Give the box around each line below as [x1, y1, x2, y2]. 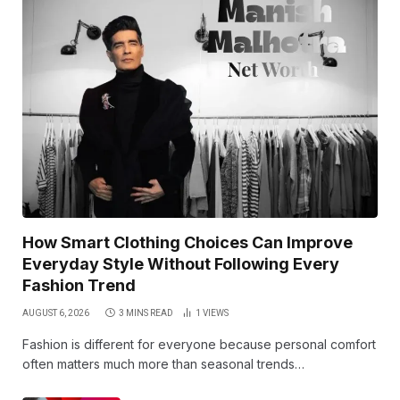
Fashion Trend [22, 275, 136, 295]
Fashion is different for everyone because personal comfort [22, 336, 376, 352]
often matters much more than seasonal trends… [22, 355, 304, 371]
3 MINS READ [119, 307, 173, 318]
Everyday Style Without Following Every [22, 254, 339, 273]
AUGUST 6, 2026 [22, 307, 89, 318]
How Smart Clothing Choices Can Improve [22, 232, 353, 252]
